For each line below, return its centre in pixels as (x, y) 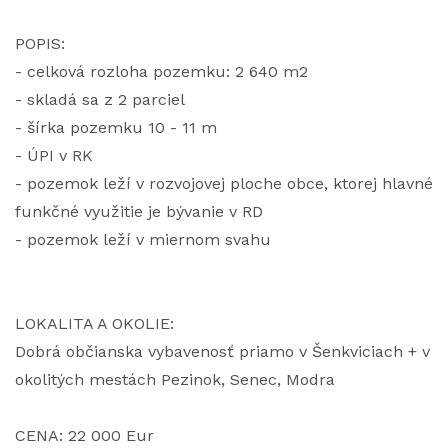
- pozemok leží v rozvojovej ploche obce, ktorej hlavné (224, 183)
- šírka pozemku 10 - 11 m (116, 127)
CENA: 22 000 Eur (84, 435)
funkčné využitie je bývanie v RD (139, 211)
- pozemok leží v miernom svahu (143, 239)
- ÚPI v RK (54, 155)
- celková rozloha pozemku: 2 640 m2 (161, 71)
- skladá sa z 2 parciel (100, 99)
